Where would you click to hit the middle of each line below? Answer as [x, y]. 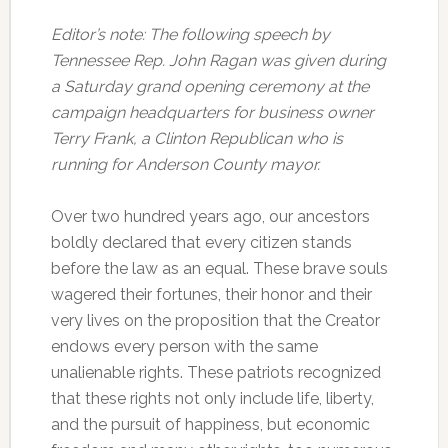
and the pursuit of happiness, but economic [210, 424]
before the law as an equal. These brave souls [219, 268]
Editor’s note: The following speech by [190, 34]
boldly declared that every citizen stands [201, 242]
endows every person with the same [184, 346]
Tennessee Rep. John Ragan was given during [218, 60]
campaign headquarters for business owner [212, 112]
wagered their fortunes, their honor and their [211, 294]
